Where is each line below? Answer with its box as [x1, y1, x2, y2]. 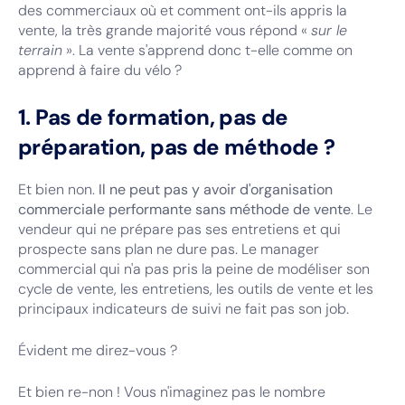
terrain [18, 41, 62, 60]
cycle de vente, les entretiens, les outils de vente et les [18, 279, 373, 298]
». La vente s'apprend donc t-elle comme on [62, 41, 353, 60]
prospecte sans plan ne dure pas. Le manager [18, 240, 319, 259]
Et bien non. [18, 180, 99, 199]
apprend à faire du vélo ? [18, 61, 182, 80]
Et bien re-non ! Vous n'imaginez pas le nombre [18, 382, 325, 401]
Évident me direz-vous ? [18, 341, 177, 360]
